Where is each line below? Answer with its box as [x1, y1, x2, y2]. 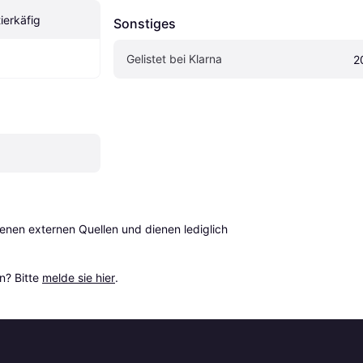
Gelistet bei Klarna [126, 52, 222, 66]
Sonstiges [113, 15, 176, 32]
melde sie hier [42, 271, 115, 285]
